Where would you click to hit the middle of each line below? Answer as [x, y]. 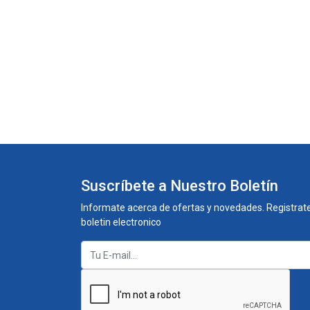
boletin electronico [121, 146]
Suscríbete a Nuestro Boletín [180, 110]
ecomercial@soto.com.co [158, 294]
